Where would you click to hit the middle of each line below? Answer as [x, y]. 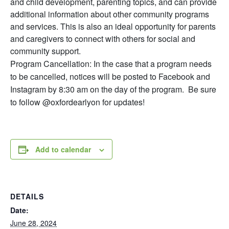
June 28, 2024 [33, 223]
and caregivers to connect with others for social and [103, 38]
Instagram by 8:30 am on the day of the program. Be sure [113, 89]
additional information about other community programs [110, 14]
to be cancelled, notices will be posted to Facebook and [110, 76]
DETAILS [27, 196]
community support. [48, 51]
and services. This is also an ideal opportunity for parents [113, 26]
